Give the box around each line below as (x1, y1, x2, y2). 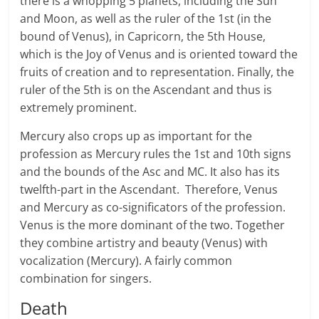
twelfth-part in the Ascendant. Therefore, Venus (20, 182, 278, 198)
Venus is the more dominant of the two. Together (20, 217, 286, 234)
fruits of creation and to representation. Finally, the (20, 64, 295, 80)
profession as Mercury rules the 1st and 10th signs (20, 146, 292, 162)
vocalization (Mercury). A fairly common (20, 253, 233, 269)
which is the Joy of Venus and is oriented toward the (20, 46, 298, 63)
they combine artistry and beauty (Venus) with (20, 235, 268, 251)
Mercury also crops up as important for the (20, 128, 253, 145)
